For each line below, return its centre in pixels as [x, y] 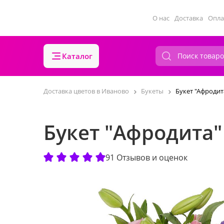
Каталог [77, 56]
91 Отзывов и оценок [146, 157]
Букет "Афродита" [133, 132]
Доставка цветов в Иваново [86, 91]
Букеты [152, 91]
